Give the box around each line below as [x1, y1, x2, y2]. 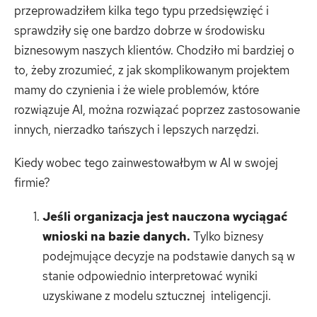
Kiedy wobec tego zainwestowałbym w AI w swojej [14, 155, 278, 171]
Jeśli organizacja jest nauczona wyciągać [42, 208, 287, 224]
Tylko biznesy [190, 228, 263, 244]
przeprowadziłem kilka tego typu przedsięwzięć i [14, 2, 269, 18]
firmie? [14, 175, 50, 191]
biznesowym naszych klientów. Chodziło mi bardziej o [14, 42, 294, 58]
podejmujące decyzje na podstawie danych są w [42, 248, 295, 264]
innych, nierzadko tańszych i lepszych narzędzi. [14, 121, 259, 137]
